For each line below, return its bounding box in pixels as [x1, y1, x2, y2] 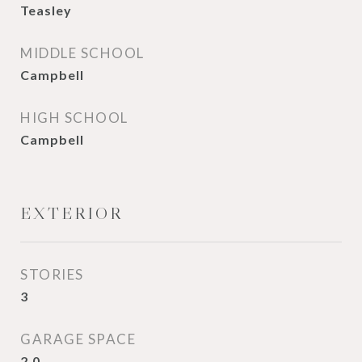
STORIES [20, 266, 84, 283]
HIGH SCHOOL [20, 109, 128, 126]
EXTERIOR [20, 203, 123, 224]
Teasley [20, 2, 72, 18]
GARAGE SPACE [20, 330, 136, 347]
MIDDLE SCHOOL [20, 44, 145, 61]
